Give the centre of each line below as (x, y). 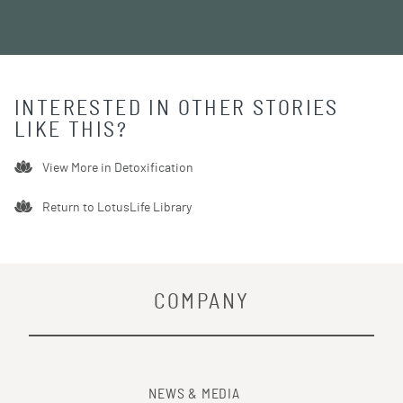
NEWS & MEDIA (194, 394)
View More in (77, 168)
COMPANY (201, 302)
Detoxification (154, 168)
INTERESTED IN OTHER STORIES (177, 108)
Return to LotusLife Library (117, 208)
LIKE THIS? (72, 130)
